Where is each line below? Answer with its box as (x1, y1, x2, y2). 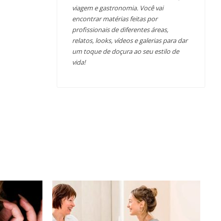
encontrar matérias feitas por (72, 14, 158, 24)
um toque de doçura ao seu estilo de (72, 47, 180, 56)
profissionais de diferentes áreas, (72, 25, 169, 35)
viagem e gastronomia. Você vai (72, 3, 164, 13)
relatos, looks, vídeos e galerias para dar (72, 36, 188, 45)
